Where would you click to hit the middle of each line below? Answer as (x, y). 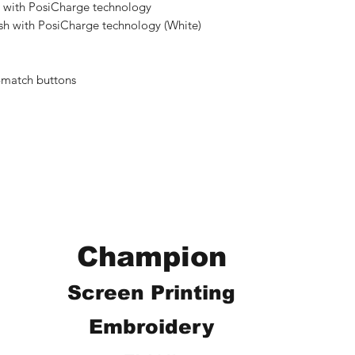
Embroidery (151, 326)
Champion (151, 256)
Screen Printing (151, 292)
